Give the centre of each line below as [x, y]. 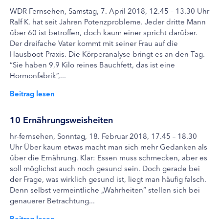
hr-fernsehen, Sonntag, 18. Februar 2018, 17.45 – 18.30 [103, 136]
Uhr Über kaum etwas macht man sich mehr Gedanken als [109, 146]
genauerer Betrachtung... [52, 200]
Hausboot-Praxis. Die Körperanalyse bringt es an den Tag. [107, 54]
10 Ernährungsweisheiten [61, 119]
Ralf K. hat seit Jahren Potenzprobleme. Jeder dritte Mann [108, 21]
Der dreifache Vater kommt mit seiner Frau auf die [94, 43]
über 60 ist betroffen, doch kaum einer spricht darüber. [104, 32]
